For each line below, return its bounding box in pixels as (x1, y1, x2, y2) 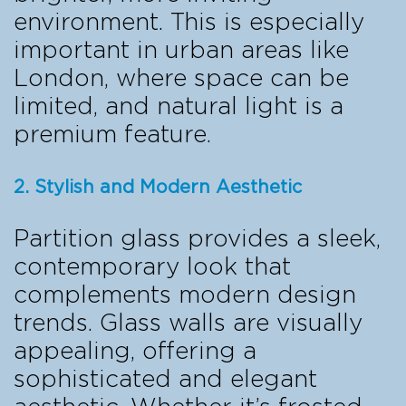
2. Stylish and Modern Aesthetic (14, 178, 302, 197)
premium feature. (14, 122, 211, 147)
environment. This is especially (14, 10, 364, 34)
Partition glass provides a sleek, (14, 227, 381, 251)
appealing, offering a (14, 339, 256, 363)
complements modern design (14, 283, 356, 307)
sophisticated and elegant (14, 367, 317, 391)
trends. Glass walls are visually (14, 311, 362, 335)
